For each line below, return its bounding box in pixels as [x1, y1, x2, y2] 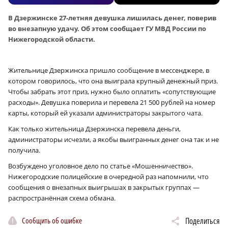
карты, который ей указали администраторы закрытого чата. [8, 108, 203, 118]
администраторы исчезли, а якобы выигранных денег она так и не [8, 135, 219, 145]
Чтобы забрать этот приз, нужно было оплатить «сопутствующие [8, 87, 216, 97]
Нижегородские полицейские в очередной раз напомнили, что [8, 172, 209, 182]
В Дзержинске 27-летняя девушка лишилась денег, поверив [8, 13, 216, 23]
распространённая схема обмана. [8, 193, 116, 203]
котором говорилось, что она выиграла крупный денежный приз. [8, 76, 218, 86]
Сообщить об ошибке [22, 215, 82, 225]
